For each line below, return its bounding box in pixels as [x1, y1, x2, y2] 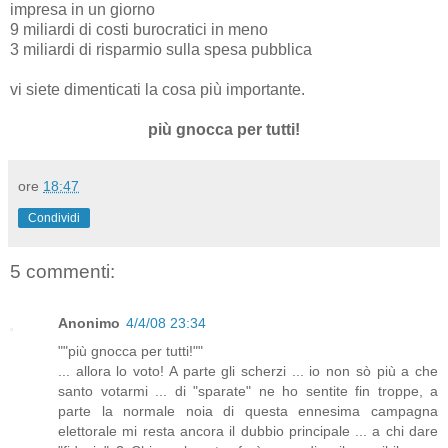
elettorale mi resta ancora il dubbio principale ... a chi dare [58, 423, 438, 440]
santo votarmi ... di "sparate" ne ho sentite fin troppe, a [58, 383, 438, 400]
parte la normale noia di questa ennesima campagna [58, 403, 438, 420]
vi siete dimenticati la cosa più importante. [10, 80, 305, 98]
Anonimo [58, 315, 120, 332]
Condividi [28, 210, 80, 225]
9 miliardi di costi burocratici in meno [10, 20, 268, 38]
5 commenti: [10, 260, 115, 282]
